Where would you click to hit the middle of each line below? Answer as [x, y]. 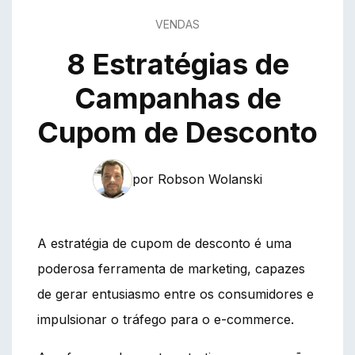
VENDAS [177, 24]
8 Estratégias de [177, 64]
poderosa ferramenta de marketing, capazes [171, 268]
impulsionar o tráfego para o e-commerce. [166, 319]
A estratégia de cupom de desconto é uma [164, 243]
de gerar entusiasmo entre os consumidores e [176, 294]
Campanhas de [177, 98]
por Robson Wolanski [197, 179]
